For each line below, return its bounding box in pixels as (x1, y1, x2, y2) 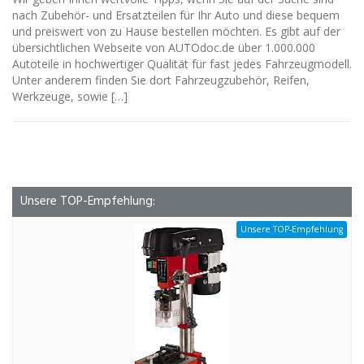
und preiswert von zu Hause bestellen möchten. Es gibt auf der (12, 24, 340, 40)
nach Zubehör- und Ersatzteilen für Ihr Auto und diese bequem (12, 7, 340, 24)
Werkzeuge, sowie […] (12, 89, 128, 105)
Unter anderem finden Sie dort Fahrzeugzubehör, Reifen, (12, 72, 310, 89)
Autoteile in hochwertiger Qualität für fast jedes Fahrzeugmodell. (12, 56, 352, 72)
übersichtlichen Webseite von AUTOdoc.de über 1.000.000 (12, 40, 315, 56)
